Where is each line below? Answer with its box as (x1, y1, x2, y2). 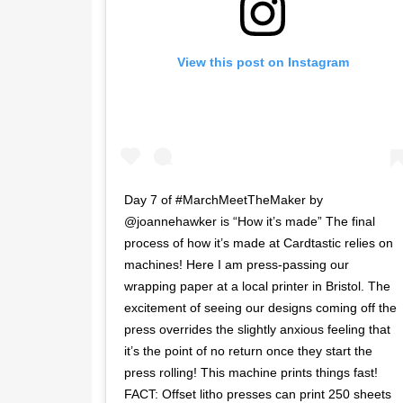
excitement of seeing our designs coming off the (124, 300, 397, 315)
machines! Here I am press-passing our (124, 256, 349, 272)
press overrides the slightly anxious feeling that (124, 321, 390, 336)
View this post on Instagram (176, 55, 349, 70)
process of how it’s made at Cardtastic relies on (124, 235, 393, 250)
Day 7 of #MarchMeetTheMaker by (124, 192, 323, 207)
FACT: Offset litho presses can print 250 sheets (124, 386, 391, 401)
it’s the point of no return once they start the (124, 343, 372, 358)
